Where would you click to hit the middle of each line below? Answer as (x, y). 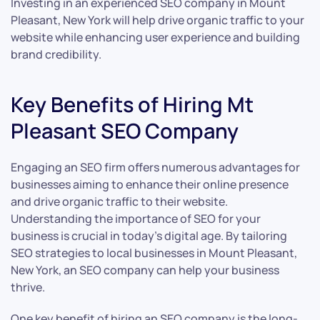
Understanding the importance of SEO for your (136, 219)
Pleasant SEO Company (125, 131)
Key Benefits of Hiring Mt (132, 105)
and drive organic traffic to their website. (119, 202)
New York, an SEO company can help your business (145, 270)
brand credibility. (56, 55)
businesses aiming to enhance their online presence (150, 185)
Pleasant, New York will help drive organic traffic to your (157, 20)
